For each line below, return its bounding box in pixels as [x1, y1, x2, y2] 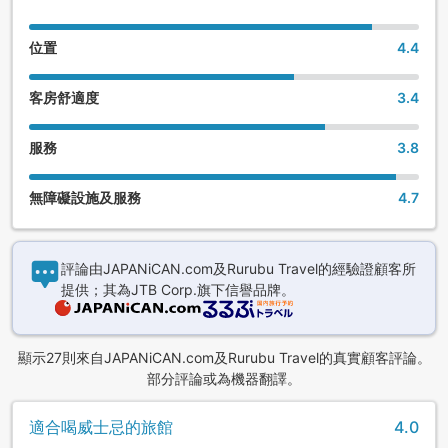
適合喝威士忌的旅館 [29, 416, 173, 437]
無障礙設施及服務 [29, 188, 141, 206]
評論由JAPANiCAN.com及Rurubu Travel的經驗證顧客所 [61, 259, 416, 277]
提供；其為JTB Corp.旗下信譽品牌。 [61, 280, 295, 298]
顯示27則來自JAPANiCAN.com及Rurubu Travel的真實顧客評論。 [17, 348, 431, 366]
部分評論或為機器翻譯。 [147, 369, 301, 387]
